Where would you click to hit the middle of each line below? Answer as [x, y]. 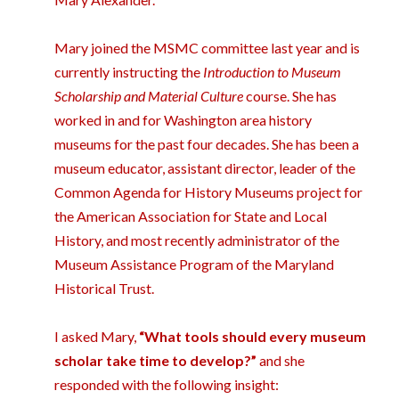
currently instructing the [129, 72]
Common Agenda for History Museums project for [209, 192]
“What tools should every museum [253, 337]
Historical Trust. [105, 289]
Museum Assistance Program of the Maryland [195, 265]
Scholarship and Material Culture [149, 96]
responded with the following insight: [167, 385]
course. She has [290, 96]
